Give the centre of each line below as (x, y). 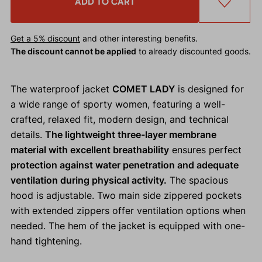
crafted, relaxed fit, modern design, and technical (119, 120)
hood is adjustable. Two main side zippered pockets (126, 196)
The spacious (197, 180)
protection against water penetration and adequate (124, 165)
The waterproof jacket (61, 89)
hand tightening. (46, 241)
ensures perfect (205, 150)
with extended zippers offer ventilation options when (128, 211)
